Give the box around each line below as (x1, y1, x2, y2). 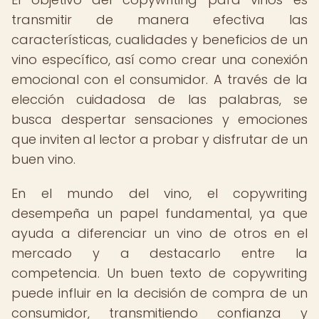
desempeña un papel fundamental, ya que (11, 204, 308, 222)
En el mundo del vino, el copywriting (11, 184, 308, 202)
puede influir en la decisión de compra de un (11, 284, 308, 302)
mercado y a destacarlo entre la (11, 244, 308, 262)
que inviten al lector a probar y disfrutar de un (11, 130, 308, 148)
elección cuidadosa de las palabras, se (11, 90, 308, 108)
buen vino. (11, 150, 75, 168)
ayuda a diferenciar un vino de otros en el (11, 224, 308, 242)
